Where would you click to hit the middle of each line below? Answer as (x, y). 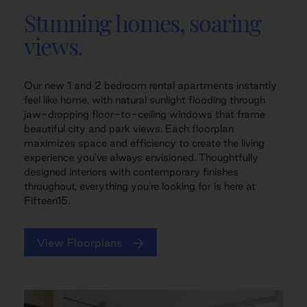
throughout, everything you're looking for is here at (140, 186)
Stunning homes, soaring (143, 21)
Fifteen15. (47, 200)
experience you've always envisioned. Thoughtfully (141, 157)
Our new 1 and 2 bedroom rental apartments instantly (150, 85)
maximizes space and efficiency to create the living (144, 143)
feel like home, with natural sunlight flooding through (145, 99)
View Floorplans (80, 242)
